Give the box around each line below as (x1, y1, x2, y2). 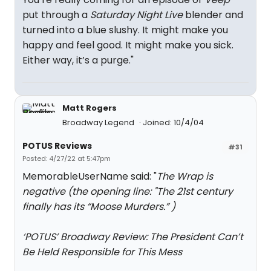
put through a (22, 8, 90, 22)
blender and (183, 8, 243, 22)
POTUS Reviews (22, 140, 92, 152)
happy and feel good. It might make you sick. (22, 38, 233, 52)
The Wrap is (157, 169, 213, 183)
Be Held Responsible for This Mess (22, 245, 182, 259)
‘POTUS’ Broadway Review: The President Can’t (22, 230, 243, 244)
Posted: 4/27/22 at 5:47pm (22, 154, 111, 163)
